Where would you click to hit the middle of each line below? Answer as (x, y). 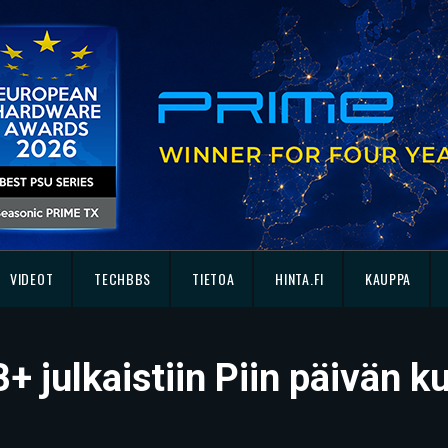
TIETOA (213, 278)
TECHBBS (123, 278)
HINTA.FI (299, 278)
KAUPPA (388, 278)
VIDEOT (32, 278)
